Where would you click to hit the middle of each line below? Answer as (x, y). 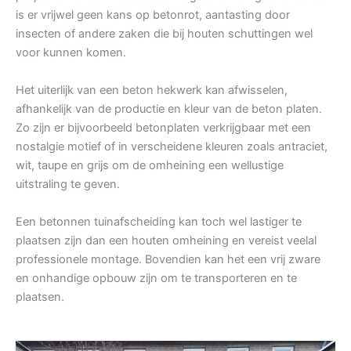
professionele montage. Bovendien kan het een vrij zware (168, 260)
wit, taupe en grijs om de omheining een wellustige (150, 166)
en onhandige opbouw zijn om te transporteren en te (156, 279)
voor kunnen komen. (71, 53)
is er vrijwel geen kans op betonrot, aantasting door (153, 15)
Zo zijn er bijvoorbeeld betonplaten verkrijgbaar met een (163, 128)
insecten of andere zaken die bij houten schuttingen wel (164, 34)
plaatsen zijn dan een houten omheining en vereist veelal (166, 241)
